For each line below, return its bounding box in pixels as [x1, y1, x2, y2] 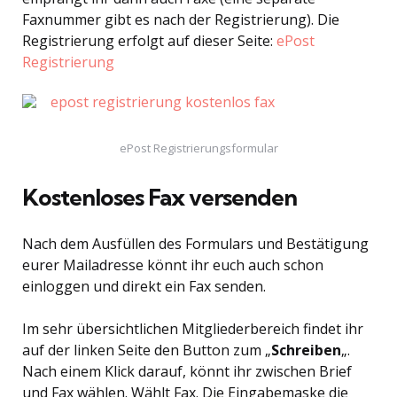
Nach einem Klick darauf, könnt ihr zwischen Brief [22, 362, 352, 381]
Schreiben [271, 340, 341, 360]
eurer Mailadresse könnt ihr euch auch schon [22, 255, 323, 275]
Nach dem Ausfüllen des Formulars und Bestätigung [22, 234, 369, 253]
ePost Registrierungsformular [119, 140, 278, 156]
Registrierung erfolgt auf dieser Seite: [22, 31, 276, 51]
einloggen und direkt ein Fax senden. [22, 276, 266, 296]
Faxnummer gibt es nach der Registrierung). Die [22, 10, 339, 29]
